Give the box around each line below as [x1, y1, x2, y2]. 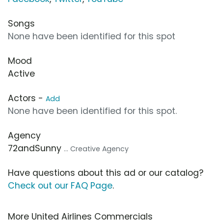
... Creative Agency [64, 143, 129, 154]
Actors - [8, 92, 46, 104]
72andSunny [8, 142, 64, 154]
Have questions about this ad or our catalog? [8, 166, 203, 179]
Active [8, 67, 35, 80]
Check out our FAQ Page [8, 179, 112, 192]
